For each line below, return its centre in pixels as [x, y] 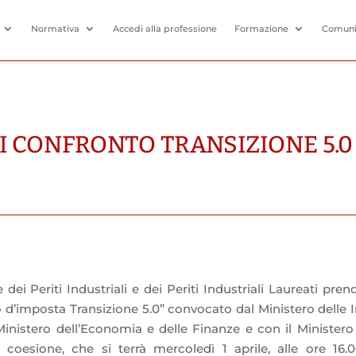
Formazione [261, 29]
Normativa [55, 29]
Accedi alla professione [164, 29]
